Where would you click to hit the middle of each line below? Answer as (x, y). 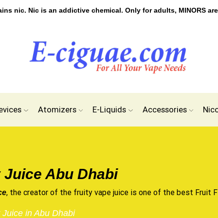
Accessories (164, 109)
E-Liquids (109, 109)
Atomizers (57, 109)
